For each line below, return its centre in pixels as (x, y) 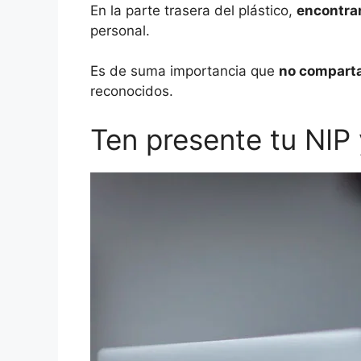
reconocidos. (132, 91)
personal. (120, 30)
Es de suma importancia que (185, 71)
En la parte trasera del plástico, (193, 10)
